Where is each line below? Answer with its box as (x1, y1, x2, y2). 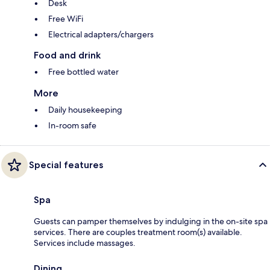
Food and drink (34, 49, 101, 61)
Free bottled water (48, 66, 119, 77)
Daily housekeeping (48, 104, 122, 115)
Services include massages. (34, 237, 136, 248)
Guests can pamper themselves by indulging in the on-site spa (34, 215, 268, 227)
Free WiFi (48, 13, 83, 24)
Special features (29, 159, 103, 171)
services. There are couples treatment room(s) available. (34, 226, 242, 237)
